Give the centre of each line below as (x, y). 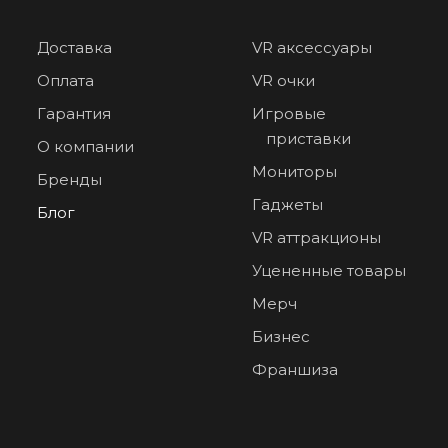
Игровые (288, 113)
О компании (85, 146)
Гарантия (74, 113)
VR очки (283, 80)
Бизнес (280, 336)
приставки (308, 138)
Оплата (65, 80)
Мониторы (294, 171)
